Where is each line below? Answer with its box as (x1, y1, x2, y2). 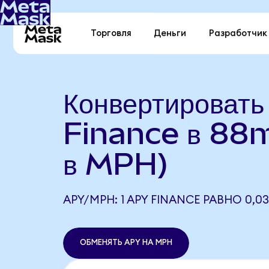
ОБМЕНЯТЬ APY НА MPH (79, 238, 172, 247)
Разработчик (208, 29, 267, 38)
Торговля (91, 29, 132, 38)
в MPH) (62, 146, 169, 181)
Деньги (154, 29, 187, 38)
